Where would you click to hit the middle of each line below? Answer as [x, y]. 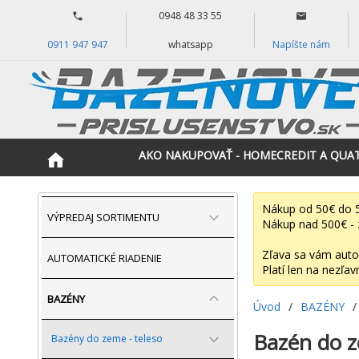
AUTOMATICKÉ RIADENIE [105, 258]
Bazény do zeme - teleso [107, 339]
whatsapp [190, 44]
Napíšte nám [302, 44]
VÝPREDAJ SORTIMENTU [103, 217]
